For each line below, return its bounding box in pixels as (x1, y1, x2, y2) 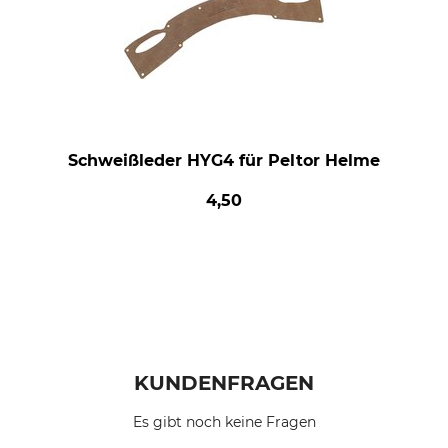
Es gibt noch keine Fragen (132, 413, 316, 432)
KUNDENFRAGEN (134, 371, 314, 396)
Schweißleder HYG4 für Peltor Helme (67, 151, 380, 171)
